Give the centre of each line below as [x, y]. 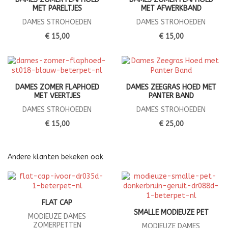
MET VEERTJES [57, 96]
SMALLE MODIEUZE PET [171, 213]
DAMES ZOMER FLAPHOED [57, 88]
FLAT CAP [57, 203]
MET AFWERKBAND [171, 9]
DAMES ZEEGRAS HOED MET [171, 88]
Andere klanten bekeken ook [55, 157]
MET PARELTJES [57, 9]
